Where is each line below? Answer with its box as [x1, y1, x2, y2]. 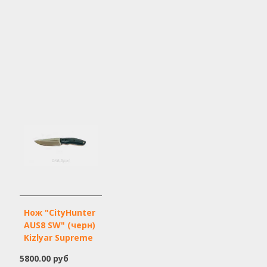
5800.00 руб [19, 253, 69, 265]
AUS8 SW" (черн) [23, 219, 95, 231]
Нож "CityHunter [23, 207, 95, 219]
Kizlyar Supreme [23, 232, 93, 244]
